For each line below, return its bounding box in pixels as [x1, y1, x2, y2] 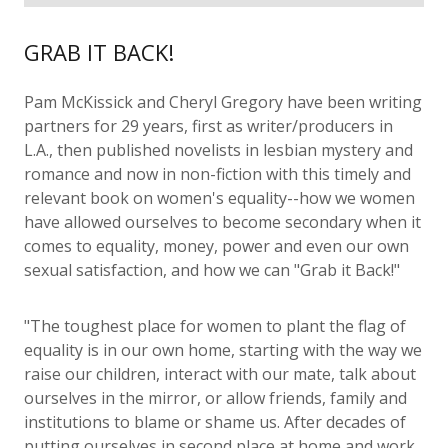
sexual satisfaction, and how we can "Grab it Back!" [24, 259, 400, 281]
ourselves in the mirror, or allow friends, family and [24, 387, 407, 409]
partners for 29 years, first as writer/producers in [24, 115, 393, 137]
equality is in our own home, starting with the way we [24, 339, 422, 361]
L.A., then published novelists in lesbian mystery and [24, 139, 413, 161]
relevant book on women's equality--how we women [24, 187, 415, 209]
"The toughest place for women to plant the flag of [24, 315, 406, 337]
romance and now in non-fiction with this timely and [24, 163, 411, 185]
